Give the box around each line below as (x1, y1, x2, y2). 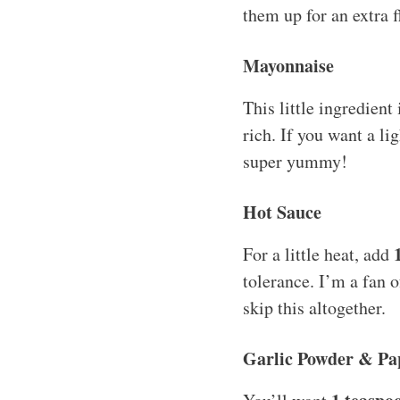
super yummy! (243, 148, 347, 173)
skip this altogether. (243, 295, 386, 320)
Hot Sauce (243, 198, 321, 225)
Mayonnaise (243, 52, 334, 79)
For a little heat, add (243, 241, 394, 266)
